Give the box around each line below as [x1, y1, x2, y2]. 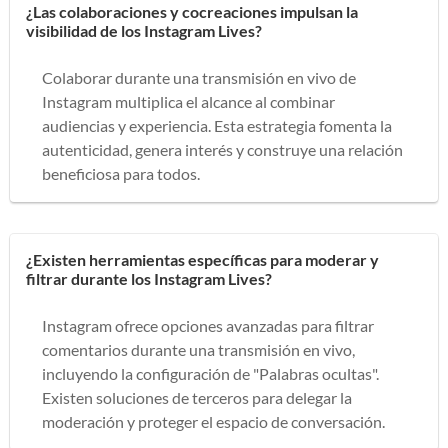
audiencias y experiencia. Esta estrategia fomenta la [42, 115, 392, 135]
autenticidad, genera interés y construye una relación [42, 139, 403, 159]
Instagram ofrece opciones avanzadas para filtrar [42, 315, 374, 335]
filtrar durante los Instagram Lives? [26, 268, 272, 288]
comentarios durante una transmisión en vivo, [42, 339, 355, 359]
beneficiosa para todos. [42, 163, 200, 183]
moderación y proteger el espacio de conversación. [42, 411, 385, 431]
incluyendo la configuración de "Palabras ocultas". [42, 363, 379, 383]
